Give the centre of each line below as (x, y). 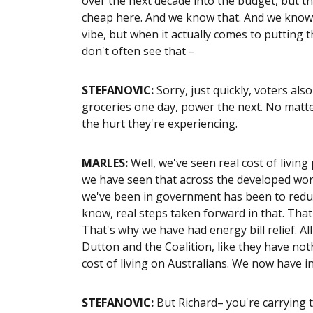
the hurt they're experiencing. (160, 123)
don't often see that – (140, 51)
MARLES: (105, 162)
